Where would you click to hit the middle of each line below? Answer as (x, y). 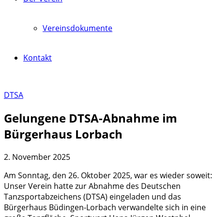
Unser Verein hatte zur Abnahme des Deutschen (92, 186)
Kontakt (38, 58)
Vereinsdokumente (77, 28)
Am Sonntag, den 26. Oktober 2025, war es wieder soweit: (108, 175)
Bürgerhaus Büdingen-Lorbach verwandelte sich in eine (105, 207)
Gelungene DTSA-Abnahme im (91, 118)
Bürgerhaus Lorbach (63, 134)
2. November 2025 (37, 157)
